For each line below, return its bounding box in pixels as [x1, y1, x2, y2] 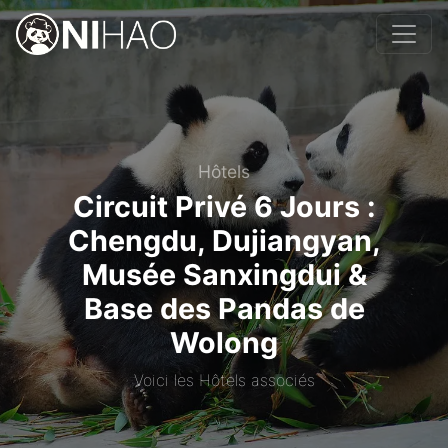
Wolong [170, 325, 278, 360]
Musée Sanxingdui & [81, 257, 367, 292]
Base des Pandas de [83, 291, 365, 326]
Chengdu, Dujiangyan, [67, 223, 381, 258]
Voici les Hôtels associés [133, 370, 315, 390]
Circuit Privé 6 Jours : [72, 189, 376, 224]
